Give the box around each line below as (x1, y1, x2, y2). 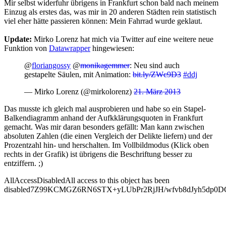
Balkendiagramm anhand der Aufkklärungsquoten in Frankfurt (4, 113, 203, 122)
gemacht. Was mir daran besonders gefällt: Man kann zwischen (4, 122, 204, 131)
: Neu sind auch (130, 61, 180, 70)
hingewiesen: (90, 43, 134, 52)
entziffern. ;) (4, 158, 43, 167)
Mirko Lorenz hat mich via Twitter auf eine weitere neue (32, 34, 213, 43)
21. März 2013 (134, 87, 181, 96)
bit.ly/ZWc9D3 (133, 70, 181, 79)
